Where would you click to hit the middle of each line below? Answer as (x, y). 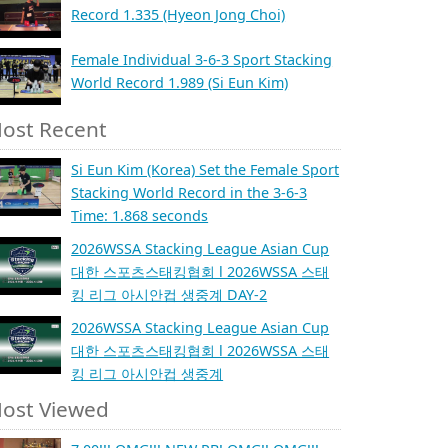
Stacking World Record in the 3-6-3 (189, 193)
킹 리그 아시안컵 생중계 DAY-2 (169, 295)
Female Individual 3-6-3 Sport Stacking (202, 59)
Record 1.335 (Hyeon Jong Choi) (178, 15)
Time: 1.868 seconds (140, 216)
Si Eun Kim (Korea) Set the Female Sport (205, 170)
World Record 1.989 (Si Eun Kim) (180, 82)
